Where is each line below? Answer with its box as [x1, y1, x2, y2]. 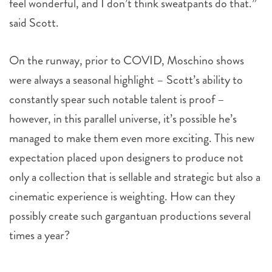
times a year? [9, 226, 70, 244]
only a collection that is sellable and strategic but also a [9, 168, 260, 186]
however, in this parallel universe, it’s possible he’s [9, 110, 237, 127]
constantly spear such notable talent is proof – [9, 90, 225, 108]
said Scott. [9, 14, 59, 32]
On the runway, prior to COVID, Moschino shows [9, 52, 244, 69]
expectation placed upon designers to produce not [9, 149, 243, 166]
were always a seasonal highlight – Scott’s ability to [9, 71, 243, 89]
